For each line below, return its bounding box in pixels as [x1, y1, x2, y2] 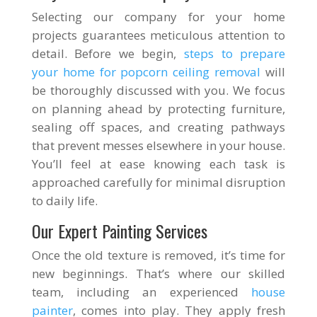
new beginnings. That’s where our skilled [31, 265, 286, 282]
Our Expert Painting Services [31, 218, 207, 243]
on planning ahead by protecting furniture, [31, 100, 286, 117]
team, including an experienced [31, 284, 252, 300]
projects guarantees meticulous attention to [31, 27, 286, 43]
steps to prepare [184, 45, 286, 62]
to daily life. [31, 192, 98, 209]
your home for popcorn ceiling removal [31, 64, 261, 80]
